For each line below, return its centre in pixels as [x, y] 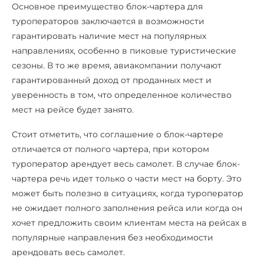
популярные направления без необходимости [113, 237]
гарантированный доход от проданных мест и [112, 80]
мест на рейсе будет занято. [73, 110]
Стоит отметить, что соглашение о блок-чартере [118, 134]
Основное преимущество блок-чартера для [107, 6]
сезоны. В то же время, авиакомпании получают [117, 65]
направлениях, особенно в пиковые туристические [124, 51]
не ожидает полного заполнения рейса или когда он [127, 208]
